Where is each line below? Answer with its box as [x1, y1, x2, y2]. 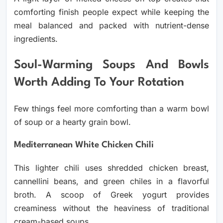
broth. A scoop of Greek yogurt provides [14, 190, 209, 200]
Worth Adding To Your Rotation [14, 76, 184, 89]
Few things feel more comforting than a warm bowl [14, 104, 209, 114]
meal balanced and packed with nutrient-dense [14, 20, 209, 31]
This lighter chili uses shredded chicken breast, [14, 163, 209, 173]
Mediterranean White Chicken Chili [14, 141, 154, 150]
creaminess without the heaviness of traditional [14, 203, 209, 214]
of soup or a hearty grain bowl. [14, 117, 131, 127]
